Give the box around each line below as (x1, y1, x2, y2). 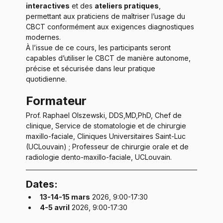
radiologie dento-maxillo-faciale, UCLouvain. (26, 152, 172, 161)
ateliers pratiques (95, 1, 159, 10)
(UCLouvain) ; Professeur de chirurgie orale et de (26, 142, 191, 151)
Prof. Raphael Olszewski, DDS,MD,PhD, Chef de (26, 111, 184, 119)
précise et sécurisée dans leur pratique (26, 64, 157, 73)
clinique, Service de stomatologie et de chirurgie (26, 121, 188, 130)
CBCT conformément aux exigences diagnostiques (26, 22, 196, 31)
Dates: (26, 178, 58, 190)
